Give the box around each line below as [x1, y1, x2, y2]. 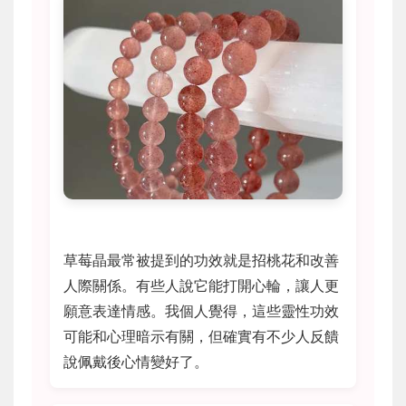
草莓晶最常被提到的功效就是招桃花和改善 [63, 250, 339, 269]
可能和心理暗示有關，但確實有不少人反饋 [63, 326, 339, 345]
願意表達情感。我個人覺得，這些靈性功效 [63, 301, 339, 320]
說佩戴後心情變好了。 [63, 352, 208, 371]
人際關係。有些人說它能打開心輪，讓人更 [63, 275, 339, 295]
